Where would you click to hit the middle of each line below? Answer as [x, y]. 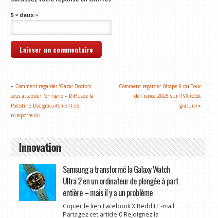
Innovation [40, 147]
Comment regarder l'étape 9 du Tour [160, 86]
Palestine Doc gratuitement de [45, 105]
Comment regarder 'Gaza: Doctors [53, 86]
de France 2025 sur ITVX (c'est [168, 96]
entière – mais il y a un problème [108, 192]
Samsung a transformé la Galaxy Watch [116, 169]
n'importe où [26, 115]
